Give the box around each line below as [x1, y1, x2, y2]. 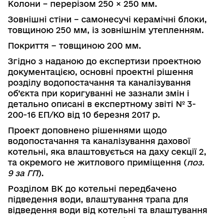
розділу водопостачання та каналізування [8, 77, 191, 87]
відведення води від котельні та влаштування [8, 205, 207, 215]
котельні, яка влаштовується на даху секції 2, [8, 146, 206, 156]
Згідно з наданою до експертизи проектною [8, 56, 201, 66]
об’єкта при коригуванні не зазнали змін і [8, 88, 189, 98]
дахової [158, 136, 190, 145]
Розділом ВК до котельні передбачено [8, 183, 177, 193]
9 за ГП [8, 168, 38, 178]
